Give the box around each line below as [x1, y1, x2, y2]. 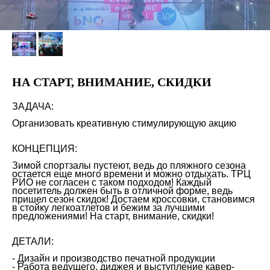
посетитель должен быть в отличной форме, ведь [12, 186, 233, 196]
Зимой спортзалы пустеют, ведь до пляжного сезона [12, 160, 246, 171]
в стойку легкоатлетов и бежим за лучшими [12, 202, 205, 213]
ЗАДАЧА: [12, 101, 54, 111]
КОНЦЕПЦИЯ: [12, 143, 77, 154]
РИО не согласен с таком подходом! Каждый [12, 177, 212, 187]
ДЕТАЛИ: [12, 236, 54, 246]
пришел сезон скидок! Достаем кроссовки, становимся [12, 194, 255, 204]
